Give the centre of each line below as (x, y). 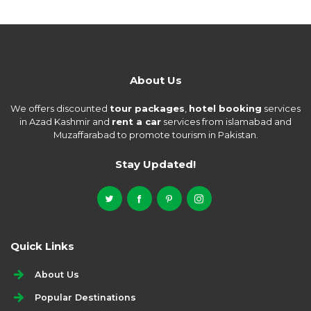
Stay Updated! (155, 165)
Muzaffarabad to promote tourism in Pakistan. (155, 134)
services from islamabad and (226, 121)
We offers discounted (60, 108)
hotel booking (225, 108)
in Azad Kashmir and (66, 121)
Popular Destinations (85, 298)
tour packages (147, 108)
